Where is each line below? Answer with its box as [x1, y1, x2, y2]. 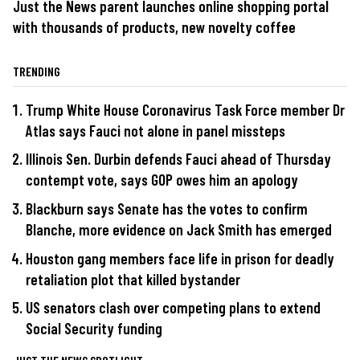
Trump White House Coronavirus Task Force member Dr [26, 100, 345, 119]
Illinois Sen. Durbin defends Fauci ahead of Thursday [26, 149, 331, 169]
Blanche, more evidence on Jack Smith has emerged [26, 220, 332, 239]
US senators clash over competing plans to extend [26, 298, 321, 317]
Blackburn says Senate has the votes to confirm [26, 199, 308, 219]
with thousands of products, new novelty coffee [13, 17, 296, 36]
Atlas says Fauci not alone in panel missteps [26, 121, 285, 140]
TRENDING [13, 63, 60, 79]
